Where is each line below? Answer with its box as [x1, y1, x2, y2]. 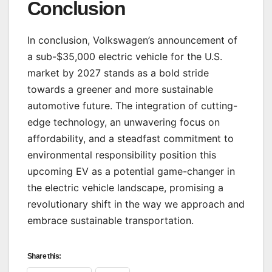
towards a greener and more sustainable [27, 83, 213, 95]
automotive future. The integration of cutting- [27, 99, 237, 112]
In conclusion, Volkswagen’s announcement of [27, 33, 237, 46]
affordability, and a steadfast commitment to [27, 132, 234, 144]
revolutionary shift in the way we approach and [27, 197, 245, 210]
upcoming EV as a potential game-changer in [27, 165, 235, 177]
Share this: [27, 251, 61, 260]
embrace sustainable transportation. [27, 214, 194, 226]
